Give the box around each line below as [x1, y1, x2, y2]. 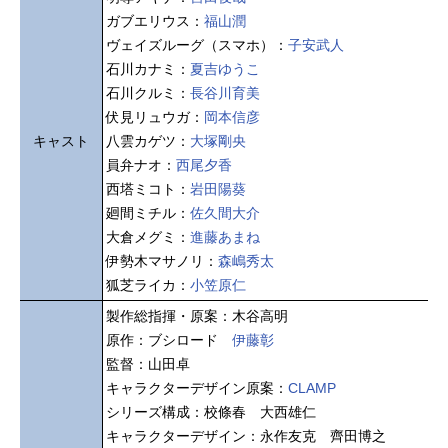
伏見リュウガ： [106, 109, 204, 126]
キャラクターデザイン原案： [106, 380, 288, 397]
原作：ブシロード [106, 332, 232, 349]
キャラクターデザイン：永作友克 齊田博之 [106, 428, 386, 445]
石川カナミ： [106, 61, 190, 78]
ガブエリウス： [106, 13, 204, 30]
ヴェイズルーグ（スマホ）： [106, 37, 288, 54]
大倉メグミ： [106, 229, 190, 246]
